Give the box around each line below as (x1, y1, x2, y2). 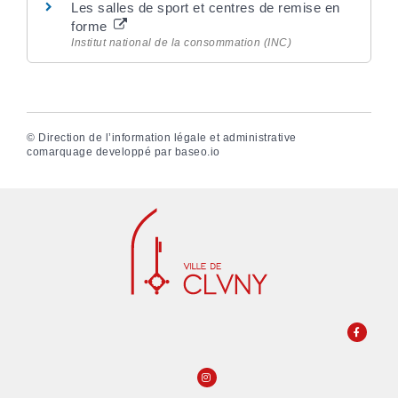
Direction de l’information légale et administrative (38, 131, 297, 145)
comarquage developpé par (27, 146, 175, 159)
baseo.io (174, 146, 220, 159)
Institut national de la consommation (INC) (71, 36, 291, 49)
